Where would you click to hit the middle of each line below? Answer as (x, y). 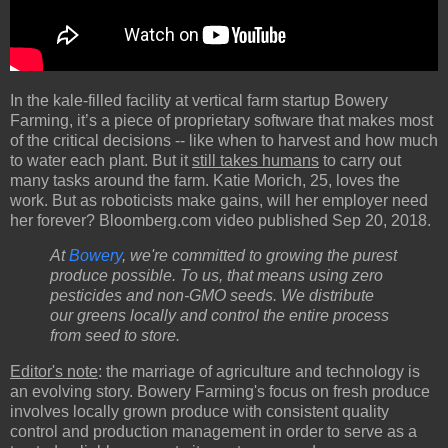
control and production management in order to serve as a (213, 432)
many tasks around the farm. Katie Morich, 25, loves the (205, 180)
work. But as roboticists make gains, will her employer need (219, 200)
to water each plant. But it (101, 160)
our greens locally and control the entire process (219, 316)
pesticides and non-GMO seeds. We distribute (212, 296)
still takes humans (255, 160)
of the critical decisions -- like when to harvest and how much (224, 140)
